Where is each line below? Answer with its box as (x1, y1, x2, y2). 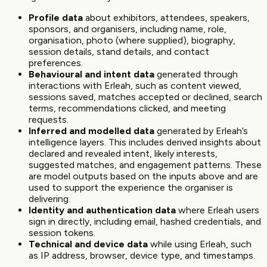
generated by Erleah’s (154, 125, 248, 137)
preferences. (29, 57, 83, 69)
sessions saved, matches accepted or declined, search (29, 91, 262, 103)
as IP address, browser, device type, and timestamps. (29, 250, 255, 262)
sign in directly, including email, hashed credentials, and (29, 216, 261, 228)
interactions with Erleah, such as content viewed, (29, 80, 241, 92)
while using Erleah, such (148, 238, 252, 250)
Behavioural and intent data (29, 69, 154, 80)
